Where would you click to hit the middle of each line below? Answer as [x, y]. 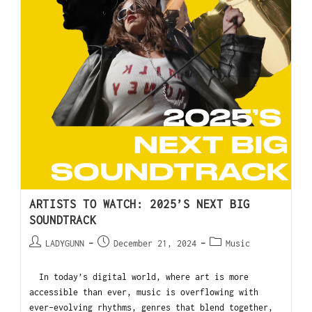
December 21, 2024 [155, 244]
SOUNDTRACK [63, 220]
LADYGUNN [65, 244]
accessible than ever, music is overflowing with [144, 292]
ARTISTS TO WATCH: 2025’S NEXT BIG [140, 204]
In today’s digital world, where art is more [139, 277]
